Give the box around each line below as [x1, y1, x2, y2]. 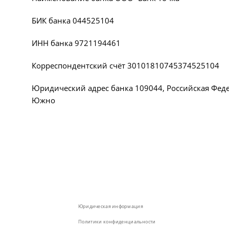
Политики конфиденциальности [78, 218, 156, 225]
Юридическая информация [78, 203, 143, 210]
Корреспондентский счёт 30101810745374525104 [32, 60, 219, 71]
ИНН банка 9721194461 [32, 38, 121, 48]
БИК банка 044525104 [32, 15, 114, 26]
